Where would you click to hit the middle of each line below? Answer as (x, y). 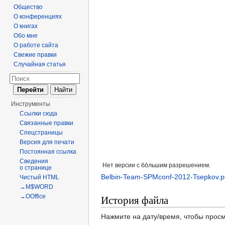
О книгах (26, 26)
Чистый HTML (40, 177)
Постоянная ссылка (48, 152)
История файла (135, 200)
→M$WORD (37, 187)
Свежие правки (35, 55)
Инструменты (31, 104)
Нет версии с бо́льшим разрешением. (156, 165)
